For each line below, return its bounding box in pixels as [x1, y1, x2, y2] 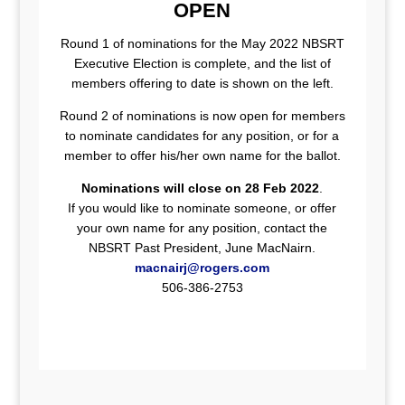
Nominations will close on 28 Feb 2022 [81, 181, 320, 195]
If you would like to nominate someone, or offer [68, 201, 337, 215]
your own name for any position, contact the [77, 221, 328, 235]
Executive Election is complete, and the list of [73, 56, 331, 71]
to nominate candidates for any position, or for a [65, 128, 340, 143]
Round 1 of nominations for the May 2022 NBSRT [60, 36, 344, 51]
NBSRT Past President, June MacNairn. [89, 240, 316, 255]
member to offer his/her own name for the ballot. [63, 148, 341, 163]
